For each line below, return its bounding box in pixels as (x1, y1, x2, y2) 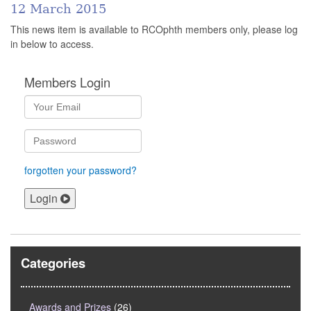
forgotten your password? (24, 163, 137, 178)
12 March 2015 (10, 1, 106, 16)
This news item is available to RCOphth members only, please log (10, 22, 298, 37)
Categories (21, 253, 85, 273)
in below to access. (10, 37, 94, 51)
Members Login (24, 73, 110, 92)
